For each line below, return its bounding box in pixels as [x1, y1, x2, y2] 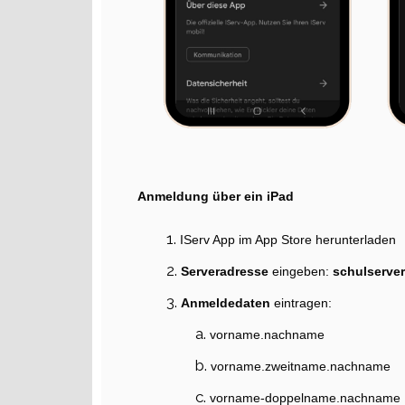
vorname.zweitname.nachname [211, 358, 391, 373]
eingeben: [272, 263, 333, 278]
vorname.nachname [210, 326, 325, 342]
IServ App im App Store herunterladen [180, 231, 396, 247]
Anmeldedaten [181, 295, 274, 310]
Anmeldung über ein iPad [137, 188, 294, 203]
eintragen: [274, 295, 335, 310]
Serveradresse [181, 263, 272, 278]
